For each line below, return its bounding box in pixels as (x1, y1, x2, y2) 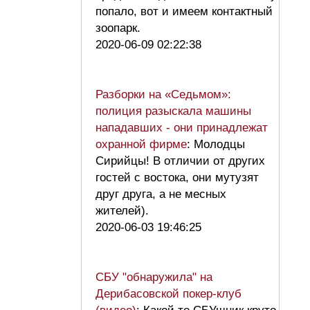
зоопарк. (95, 21, 147, 35)
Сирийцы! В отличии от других (95, 154, 265, 168)
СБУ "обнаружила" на (95, 271, 212, 284)
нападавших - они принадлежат (95, 121, 268, 135)
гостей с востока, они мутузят (95, 171, 259, 185)
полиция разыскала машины (95, 104, 251, 118)
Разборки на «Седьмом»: (95, 88, 231, 102)
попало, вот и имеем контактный (95, 5, 273, 19)
